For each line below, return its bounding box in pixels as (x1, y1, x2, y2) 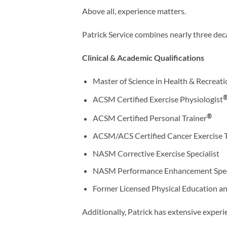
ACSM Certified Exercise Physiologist (92, 94, 223, 104)
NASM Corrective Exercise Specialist (92, 148, 219, 158)
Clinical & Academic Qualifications (82, 52, 204, 62)
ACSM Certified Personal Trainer (92, 113, 207, 123)
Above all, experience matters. (82, 6, 186, 16)
